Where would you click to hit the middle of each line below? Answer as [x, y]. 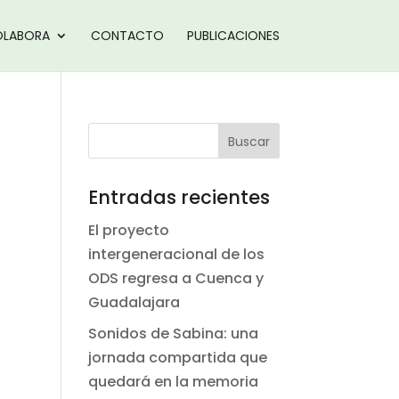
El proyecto [128, 230]
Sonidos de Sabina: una [173, 334]
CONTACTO [127, 36]
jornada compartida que [177, 358]
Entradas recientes [179, 197]
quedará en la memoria [173, 382]
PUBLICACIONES [233, 36]
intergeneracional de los [176, 254]
